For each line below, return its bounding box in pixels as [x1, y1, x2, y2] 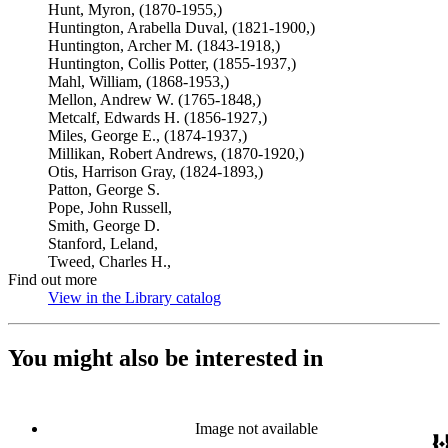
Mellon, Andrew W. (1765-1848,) [48, 91, 261, 108]
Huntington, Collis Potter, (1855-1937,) [48, 55, 296, 72]
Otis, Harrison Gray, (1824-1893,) [48, 163, 263, 180]
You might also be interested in [8, 344, 323, 371]
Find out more [8, 271, 97, 288]
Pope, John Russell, [48, 199, 172, 216]
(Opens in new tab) [221, 289, 342, 306]
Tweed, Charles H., [48, 253, 171, 270]
